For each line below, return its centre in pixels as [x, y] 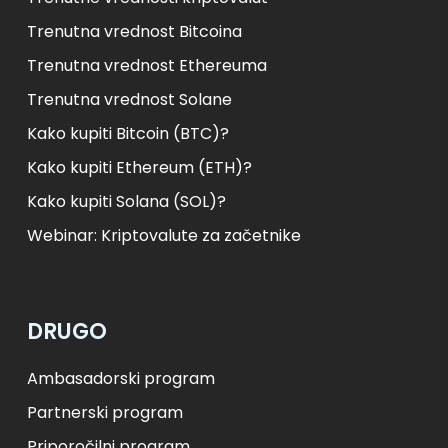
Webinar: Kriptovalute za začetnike [164, 235]
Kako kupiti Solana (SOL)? [127, 201]
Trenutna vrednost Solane [130, 99]
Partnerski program [105, 412]
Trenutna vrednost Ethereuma [147, 65]
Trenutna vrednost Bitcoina [135, 31]
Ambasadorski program [121, 378]
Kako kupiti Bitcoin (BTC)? [128, 133]
